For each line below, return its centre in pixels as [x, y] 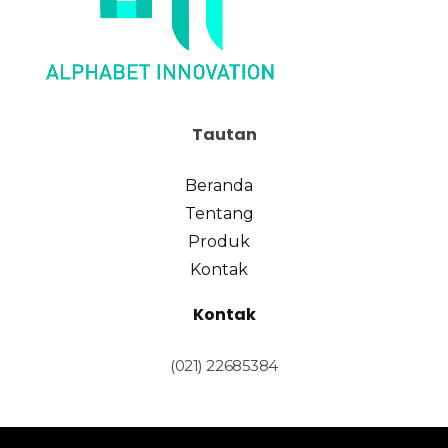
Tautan [224, 135]
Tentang [219, 214]
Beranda [219, 186]
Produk [219, 242]
